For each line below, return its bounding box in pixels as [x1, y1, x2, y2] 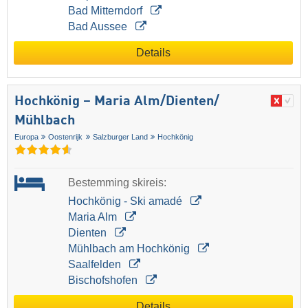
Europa [14, 133, 38, 142]
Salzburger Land [92, 133, 148, 142]
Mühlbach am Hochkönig [67, 243, 192, 255]
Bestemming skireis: [67, 176, 166, 188]
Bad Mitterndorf [67, 5, 145, 17]
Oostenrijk [48, 133, 83, 142]
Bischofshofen [67, 274, 140, 287]
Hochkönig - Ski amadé [67, 195, 185, 208]
